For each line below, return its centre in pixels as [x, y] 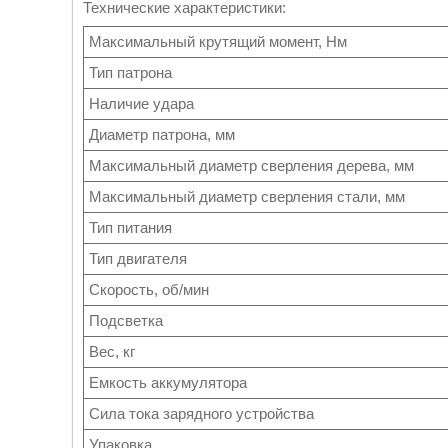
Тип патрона [130, 72]
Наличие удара [141, 103]
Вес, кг [112, 351]
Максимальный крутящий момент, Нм [218, 41]
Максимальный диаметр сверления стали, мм [247, 196]
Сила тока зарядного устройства [201, 413]
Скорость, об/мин [149, 289]
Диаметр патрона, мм [162, 134]
